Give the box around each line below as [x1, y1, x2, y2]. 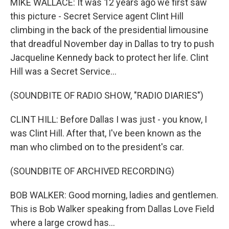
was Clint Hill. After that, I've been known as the [10, 128, 201, 139]
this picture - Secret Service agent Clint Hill [10, 11, 184, 21]
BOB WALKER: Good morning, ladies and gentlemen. [10, 190, 218, 200]
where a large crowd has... [10, 217, 115, 228]
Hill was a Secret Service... [10, 66, 117, 77]
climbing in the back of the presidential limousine [10, 25, 209, 35]
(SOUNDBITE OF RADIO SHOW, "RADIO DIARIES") [10, 90, 203, 101]
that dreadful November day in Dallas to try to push [10, 38, 214, 49]
